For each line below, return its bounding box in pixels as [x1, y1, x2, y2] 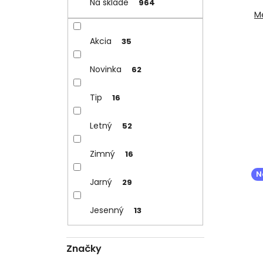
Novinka [89, 63, 122, 75]
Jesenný [89, 204, 124, 216]
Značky [66, 242, 102, 256]
